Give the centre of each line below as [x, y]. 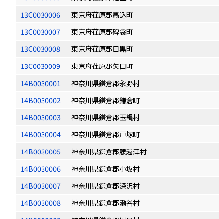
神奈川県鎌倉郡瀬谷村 [106, 203]
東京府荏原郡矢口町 [102, 66]
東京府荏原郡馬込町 [102, 14]
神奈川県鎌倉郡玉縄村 [106, 117]
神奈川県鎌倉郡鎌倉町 [106, 100]
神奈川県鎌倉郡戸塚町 [106, 134]
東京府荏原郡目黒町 [102, 49]
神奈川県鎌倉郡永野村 [106, 83]
